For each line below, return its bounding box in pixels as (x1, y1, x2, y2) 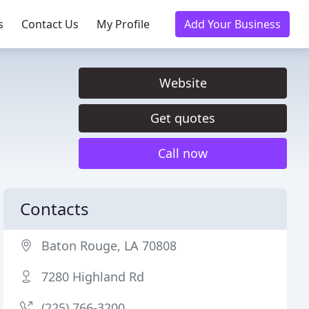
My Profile (97, 17, 150, 32)
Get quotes (150, 110, 215, 126)
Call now (158, 145, 208, 161)
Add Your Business (184, 17, 281, 32)
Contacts (20, 197, 90, 220)
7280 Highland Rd (41, 268, 145, 285)
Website (159, 74, 207, 91)
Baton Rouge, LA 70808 (41, 237, 177, 254)
